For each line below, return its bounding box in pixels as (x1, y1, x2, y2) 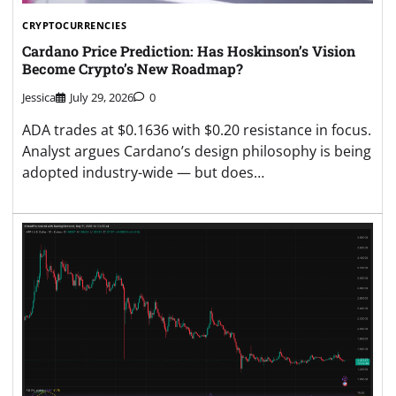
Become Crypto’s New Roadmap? (22, 58, 243, 78)
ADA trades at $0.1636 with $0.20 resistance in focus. (22, 119, 371, 140)
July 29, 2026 (70, 88, 133, 105)
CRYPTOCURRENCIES (22, 19, 126, 33)
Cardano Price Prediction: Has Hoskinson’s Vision (22, 41, 355, 60)
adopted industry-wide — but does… (22, 162, 264, 182)
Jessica (22, 88, 56, 105)
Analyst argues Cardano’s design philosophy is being (22, 141, 371, 161)
